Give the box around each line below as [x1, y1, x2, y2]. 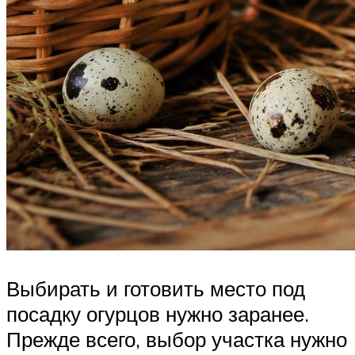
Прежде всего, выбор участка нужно [6, 326, 347, 352]
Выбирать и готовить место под [6, 275, 305, 301]
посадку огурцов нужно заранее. [6, 300, 309, 326]
